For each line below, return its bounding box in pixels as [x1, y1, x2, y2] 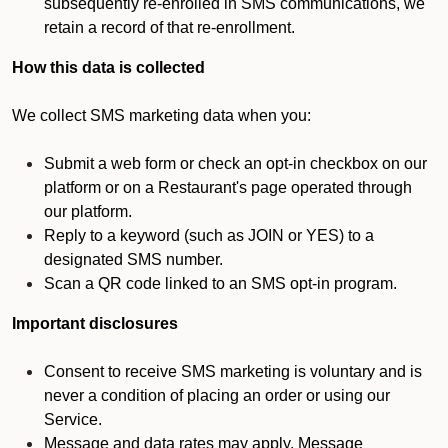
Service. [44, 411, 102, 428]
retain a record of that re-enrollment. [44, 19, 295, 36]
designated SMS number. [44, 251, 223, 268]
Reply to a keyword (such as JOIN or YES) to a [44, 227, 374, 244]
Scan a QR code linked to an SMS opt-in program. [44, 275, 397, 292]
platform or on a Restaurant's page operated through [44, 179, 412, 196]
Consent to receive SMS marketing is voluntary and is [44, 363, 422, 380]
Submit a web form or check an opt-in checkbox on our [44, 155, 427, 172]
